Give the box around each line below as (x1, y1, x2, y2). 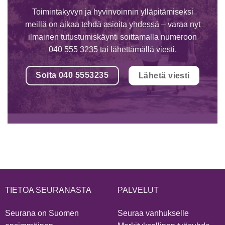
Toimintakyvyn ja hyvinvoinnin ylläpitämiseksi (32, 7, 193, 16)
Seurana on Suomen (5, 208, 79, 217)
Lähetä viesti (138, 71, 190, 80)
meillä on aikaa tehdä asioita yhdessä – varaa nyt (25, 20, 200, 29)
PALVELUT (117, 185, 159, 194)
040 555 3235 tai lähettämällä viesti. (48, 45, 177, 54)
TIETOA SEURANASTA (5, 185, 91, 194)
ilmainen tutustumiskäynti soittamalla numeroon (28, 32, 197, 41)
